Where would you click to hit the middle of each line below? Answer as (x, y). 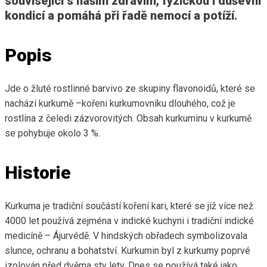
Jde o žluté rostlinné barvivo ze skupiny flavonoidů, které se (130, 88)
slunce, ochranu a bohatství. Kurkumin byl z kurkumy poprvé (128, 250)
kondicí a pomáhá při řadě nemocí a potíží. (121, 15)
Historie (38, 172)
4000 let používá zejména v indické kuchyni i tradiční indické (129, 221)
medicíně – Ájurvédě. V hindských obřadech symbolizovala (126, 235)
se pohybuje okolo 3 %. (52, 133)
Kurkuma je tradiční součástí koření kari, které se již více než (129, 206)
